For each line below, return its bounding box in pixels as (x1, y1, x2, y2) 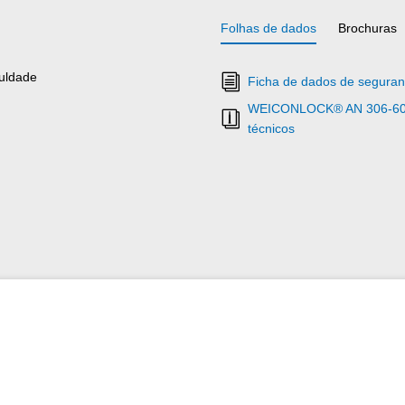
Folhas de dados (221, 20, 316, 35)
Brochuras (338, 20, 397, 35)
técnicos (248, 120, 295, 136)
